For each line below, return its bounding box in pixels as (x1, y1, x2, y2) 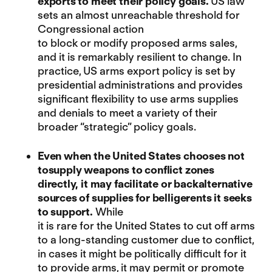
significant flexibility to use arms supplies (37, 92, 239, 105)
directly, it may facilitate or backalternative (37, 177, 253, 190)
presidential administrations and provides (37, 78, 243, 91)
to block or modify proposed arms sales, (37, 36, 237, 49)
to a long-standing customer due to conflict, (37, 233, 254, 246)
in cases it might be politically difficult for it (37, 246, 246, 260)
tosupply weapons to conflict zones (37, 163, 214, 176)
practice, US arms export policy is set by (37, 64, 236, 77)
